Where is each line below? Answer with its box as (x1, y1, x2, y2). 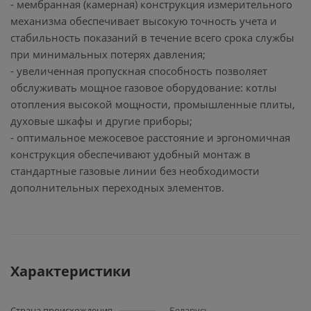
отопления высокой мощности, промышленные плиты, (10, 97, 295, 111)
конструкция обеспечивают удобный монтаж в (10, 147, 251, 161)
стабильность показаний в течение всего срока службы (10, 31, 294, 44)
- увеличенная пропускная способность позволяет (10, 64, 267, 78)
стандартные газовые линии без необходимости (10, 164, 260, 178)
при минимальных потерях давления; (10, 47, 205, 61)
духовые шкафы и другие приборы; (10, 114, 192, 128)
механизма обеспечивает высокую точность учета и (10, 14, 277, 28)
